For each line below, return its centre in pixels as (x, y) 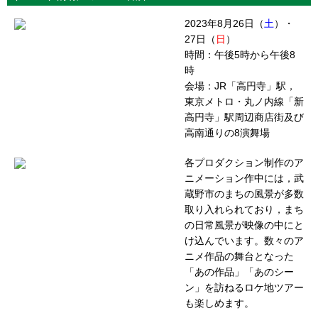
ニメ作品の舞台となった (239, 256)
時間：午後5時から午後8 (240, 54)
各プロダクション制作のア (244, 162)
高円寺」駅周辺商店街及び (244, 117)
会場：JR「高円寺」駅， (240, 86)
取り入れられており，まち (244, 209)
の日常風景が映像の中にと (244, 225)
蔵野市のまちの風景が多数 (244, 193)
